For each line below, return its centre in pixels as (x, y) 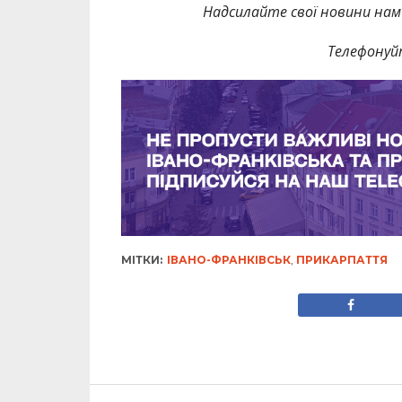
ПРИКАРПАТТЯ (341, 260)
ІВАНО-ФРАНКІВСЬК (228, 260)
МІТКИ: (141, 260)
